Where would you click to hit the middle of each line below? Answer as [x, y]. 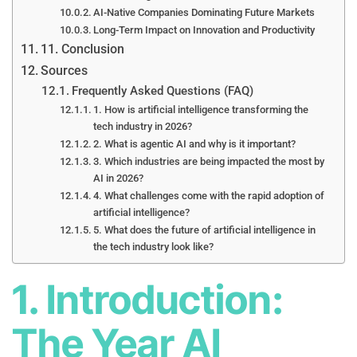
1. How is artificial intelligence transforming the [201, 109]
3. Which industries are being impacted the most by [209, 161]
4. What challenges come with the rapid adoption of [209, 195]
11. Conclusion [83, 49]
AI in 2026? [119, 178]
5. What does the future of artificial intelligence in [205, 229]
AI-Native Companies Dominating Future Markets [204, 12]
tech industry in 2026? [143, 126]
